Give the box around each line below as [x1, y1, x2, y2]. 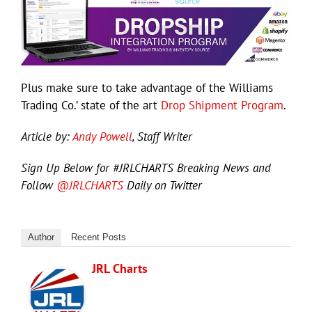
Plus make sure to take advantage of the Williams [21, 80, 273, 96]
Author [28, 232, 54, 243]
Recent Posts [71, 232, 126, 243]
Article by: [21, 129, 72, 145]
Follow [21, 178, 56, 194]
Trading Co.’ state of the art [21, 97, 161, 114]
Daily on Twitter [123, 178, 202, 194]
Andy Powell [72, 129, 132, 145]
